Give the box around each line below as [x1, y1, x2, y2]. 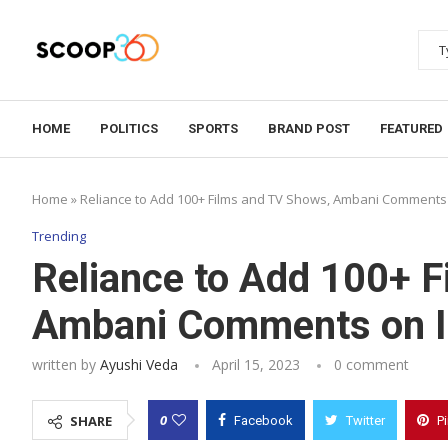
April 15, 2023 [212, 355, 300, 374]
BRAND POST [268, 121, 350, 136]
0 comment [334, 355, 409, 374]
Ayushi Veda [100, 355, 178, 374]
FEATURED [380, 121, 443, 136]
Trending [32, 227, 86, 245]
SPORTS [188, 121, 238, 136]
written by [32, 355, 100, 374]
